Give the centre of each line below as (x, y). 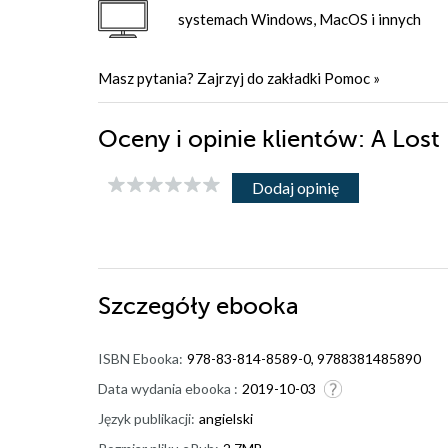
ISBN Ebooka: (140, 358)
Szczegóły (157, 306)
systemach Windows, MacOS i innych (299, 18)
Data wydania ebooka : (168, 388)
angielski (226, 418)
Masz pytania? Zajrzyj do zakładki (211, 77)
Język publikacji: (146, 418)
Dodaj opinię (295, 187)
